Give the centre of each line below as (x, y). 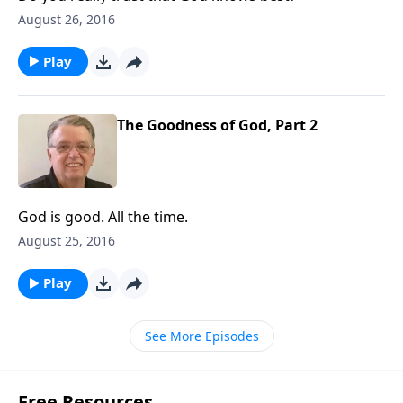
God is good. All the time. (103, 217)
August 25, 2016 (67, 241)
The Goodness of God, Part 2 (217, 125)
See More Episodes (201, 336)
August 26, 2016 (67, 19)
